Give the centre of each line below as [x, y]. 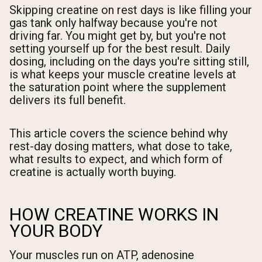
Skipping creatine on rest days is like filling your [131, 10]
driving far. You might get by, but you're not [118, 35]
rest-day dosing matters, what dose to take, [121, 146]
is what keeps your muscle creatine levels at [123, 74]
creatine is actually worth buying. [93, 172]
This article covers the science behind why [118, 133]
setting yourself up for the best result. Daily [120, 48]
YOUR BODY [56, 230]
